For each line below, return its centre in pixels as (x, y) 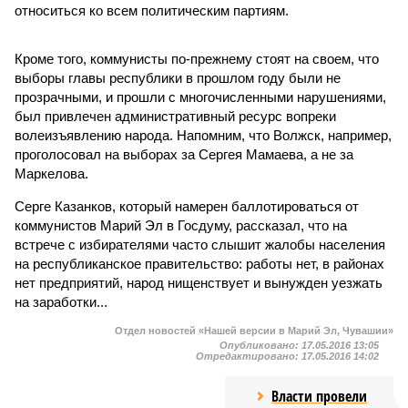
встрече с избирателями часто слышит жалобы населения (200, 245)
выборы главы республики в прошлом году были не (178, 78)
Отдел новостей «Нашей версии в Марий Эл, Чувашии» (254, 331)
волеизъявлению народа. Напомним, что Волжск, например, (203, 135)
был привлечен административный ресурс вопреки (175, 116)
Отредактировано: (249, 356)
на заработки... (61, 302)
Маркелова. (51, 173)
